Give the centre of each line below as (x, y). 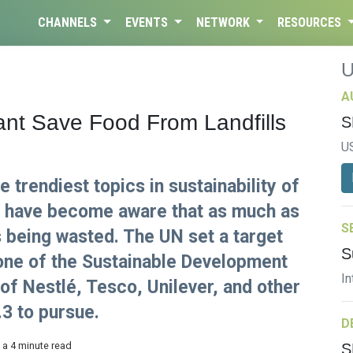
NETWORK (224, 22)
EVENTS (148, 22)
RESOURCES (311, 22)
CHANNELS (69, 22)
